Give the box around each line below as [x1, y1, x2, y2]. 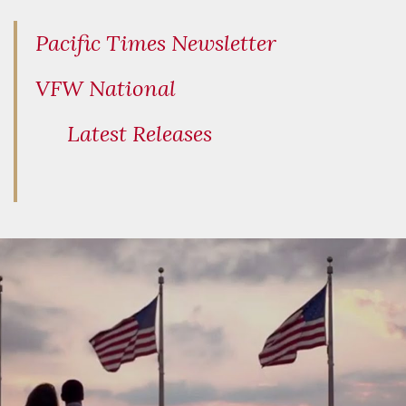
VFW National [35, 74, 176, 103]
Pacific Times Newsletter [35, 29, 276, 58]
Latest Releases [67, 120, 212, 149]
